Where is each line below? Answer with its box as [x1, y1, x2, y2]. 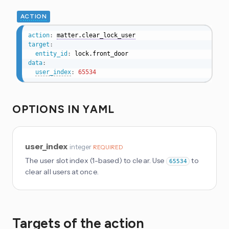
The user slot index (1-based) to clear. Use [25, 156, 167, 166]
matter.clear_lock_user [56, 31, 135, 39]
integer [70, 143, 91, 151]
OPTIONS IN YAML [12, 102, 118, 116]
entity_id [35, 50, 67, 57]
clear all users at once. [25, 167, 99, 177]
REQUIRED [93, 144, 123, 151]
